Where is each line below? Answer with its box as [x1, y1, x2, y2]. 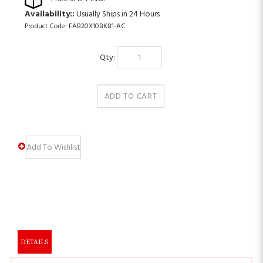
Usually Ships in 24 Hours [75, 8, 160, 21]
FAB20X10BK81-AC [69, 21, 126, 32]
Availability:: [25, 8, 75, 21]
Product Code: [25, 21, 67, 32]
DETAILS [21, 217, 49, 225]
